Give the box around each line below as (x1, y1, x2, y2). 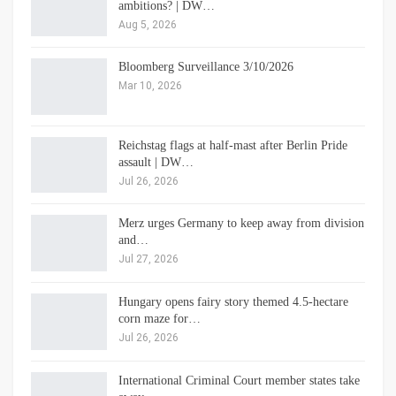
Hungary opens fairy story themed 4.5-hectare (118, 295, 348, 309)
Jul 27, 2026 (118, 253, 179, 266)
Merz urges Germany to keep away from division (118, 217, 364, 231)
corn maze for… (118, 312, 201, 326)
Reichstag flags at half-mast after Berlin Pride (118, 138, 347, 152)
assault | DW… (118, 155, 194, 169)
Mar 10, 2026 (118, 80, 182, 93)
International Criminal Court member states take (118, 373, 360, 387)
